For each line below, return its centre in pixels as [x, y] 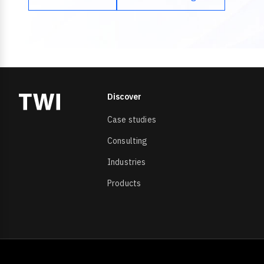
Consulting [128, 141]
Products [124, 183]
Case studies [132, 120]
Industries [127, 162]
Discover [124, 97]
